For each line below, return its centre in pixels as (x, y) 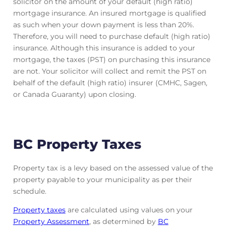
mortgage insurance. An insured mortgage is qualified (109, 13)
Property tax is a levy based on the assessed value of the (113, 168)
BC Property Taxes (77, 144)
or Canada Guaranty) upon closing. (74, 94)
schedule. (30, 191)
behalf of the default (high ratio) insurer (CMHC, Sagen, (110, 82)
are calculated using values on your (129, 210)
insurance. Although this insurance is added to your (104, 48)
